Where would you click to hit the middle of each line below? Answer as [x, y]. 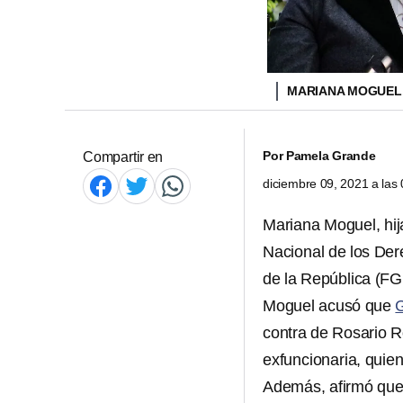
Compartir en [123, 157]
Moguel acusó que [329, 306]
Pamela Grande [331, 156]
